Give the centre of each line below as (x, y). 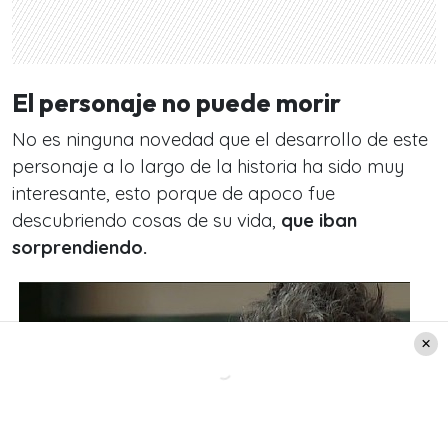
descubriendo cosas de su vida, (146, 221)
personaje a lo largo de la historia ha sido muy (208, 167)
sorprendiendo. (79, 248)
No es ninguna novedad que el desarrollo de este (220, 140)
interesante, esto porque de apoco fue (173, 194)
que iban (319, 221)
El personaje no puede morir (176, 103)
